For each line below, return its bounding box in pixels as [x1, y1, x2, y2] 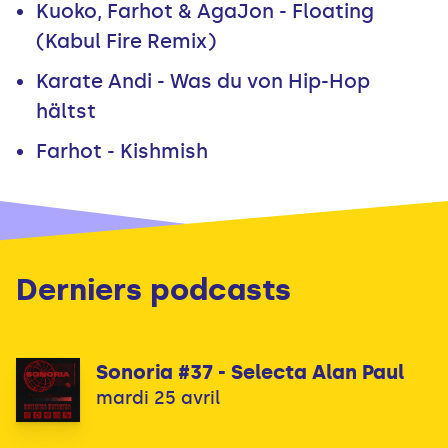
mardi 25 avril [96, 386, 220, 409]
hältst [36, 99, 96, 124]
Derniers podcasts [16, 270, 291, 308]
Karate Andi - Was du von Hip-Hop [36, 69, 370, 94]
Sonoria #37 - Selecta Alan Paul [96, 359, 404, 384]
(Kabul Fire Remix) [36, 29, 216, 54]
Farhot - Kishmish [36, 139, 208, 164]
